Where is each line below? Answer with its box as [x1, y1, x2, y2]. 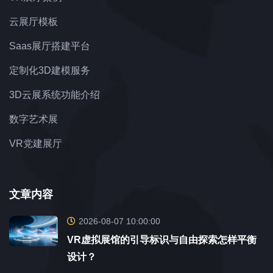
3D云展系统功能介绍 [9, 90, 100, 101]
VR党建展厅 [9, 138, 62, 149]
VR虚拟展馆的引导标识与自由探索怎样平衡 [67, 235, 257, 246]
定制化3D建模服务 [9, 65, 90, 76]
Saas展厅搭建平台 [9, 41, 90, 52]
